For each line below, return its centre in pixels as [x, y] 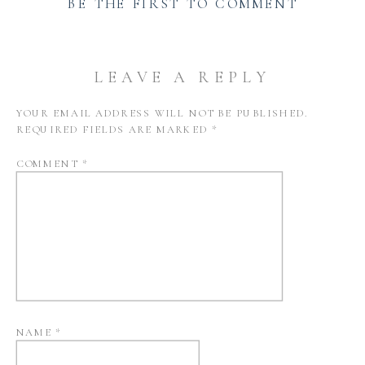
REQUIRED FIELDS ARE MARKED [114, 130]
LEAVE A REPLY [182, 77]
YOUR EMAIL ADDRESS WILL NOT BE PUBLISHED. [162, 113]
